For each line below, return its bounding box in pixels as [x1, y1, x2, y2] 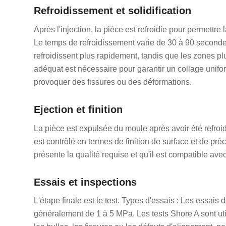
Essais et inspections [34, 176, 137, 188]
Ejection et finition [34, 103, 123, 115]
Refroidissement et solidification [34, 5, 191, 17]
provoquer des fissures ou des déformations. [34, 77, 192, 86]
